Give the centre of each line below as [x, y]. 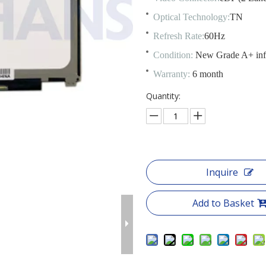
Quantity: [163, 96]
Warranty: [172, 74]
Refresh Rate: [178, 36]
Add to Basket [223, 203]
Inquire [222, 172]
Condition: [174, 55]
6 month [208, 74]
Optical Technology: [191, 17]
